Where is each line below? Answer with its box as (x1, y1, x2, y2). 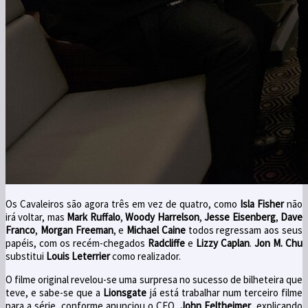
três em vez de (111, 197, 177, 210)
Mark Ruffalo (67, 210, 120, 223)
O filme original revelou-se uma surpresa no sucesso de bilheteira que (5, 272, 302, 286)
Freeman (75, 223, 113, 236)
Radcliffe (148, 236, 185, 250)
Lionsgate (103, 285, 147, 299)
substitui (5, 249, 46, 263)
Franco (5, 223, 35, 236)
